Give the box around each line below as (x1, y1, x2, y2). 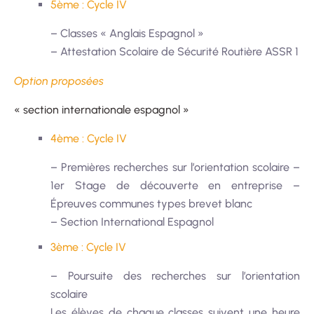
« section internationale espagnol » (14, 102, 189, 116)
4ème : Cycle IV (50, 131, 127, 145)
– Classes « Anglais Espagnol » (50, 26, 204, 40)
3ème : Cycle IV (50, 240, 126, 254)
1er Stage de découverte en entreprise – (50, 178, 300, 192)
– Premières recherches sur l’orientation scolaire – (50, 160, 300, 174)
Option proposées (14, 74, 104, 88)
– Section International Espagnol (50, 214, 214, 228)
